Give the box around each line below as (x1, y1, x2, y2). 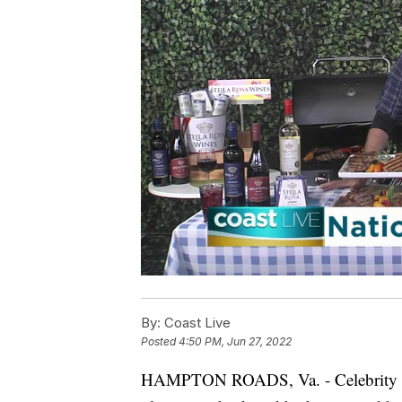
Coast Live (161, 313, 231, 331)
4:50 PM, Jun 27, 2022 (179, 335, 292, 349)
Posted (141, 335, 179, 349)
